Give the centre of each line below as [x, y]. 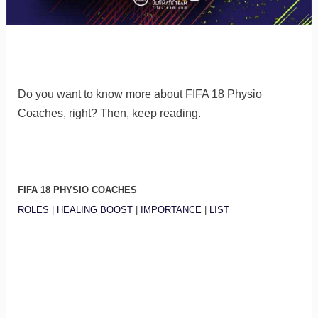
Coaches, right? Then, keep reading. [109, 114]
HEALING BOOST [94, 209]
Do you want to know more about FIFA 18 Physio [139, 94]
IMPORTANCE [171, 209]
